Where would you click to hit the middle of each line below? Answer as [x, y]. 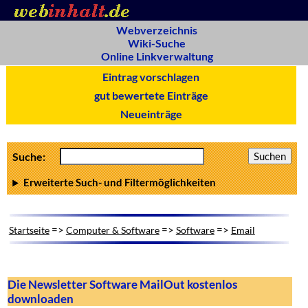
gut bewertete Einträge [151, 95]
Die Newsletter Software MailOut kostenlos [122, 284]
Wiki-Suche [157, 43]
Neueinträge [151, 114]
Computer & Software [112, 230]
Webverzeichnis [157, 30]
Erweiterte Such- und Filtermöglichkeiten [120, 183]
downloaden [40, 298]
